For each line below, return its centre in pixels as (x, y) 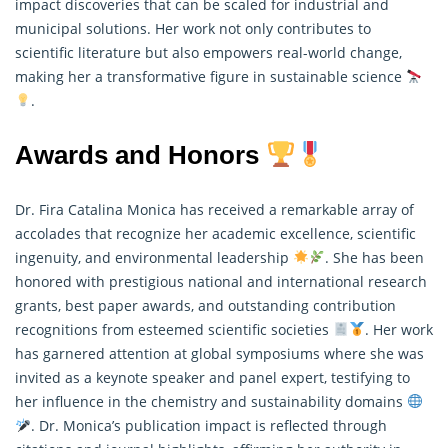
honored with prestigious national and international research (221, 281)
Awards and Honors (140, 154)
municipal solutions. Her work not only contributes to (193, 28)
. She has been (374, 257)
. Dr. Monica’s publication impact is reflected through (208, 425)
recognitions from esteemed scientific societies (174, 329)
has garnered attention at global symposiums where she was (219, 353)
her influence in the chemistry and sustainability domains (211, 401)
